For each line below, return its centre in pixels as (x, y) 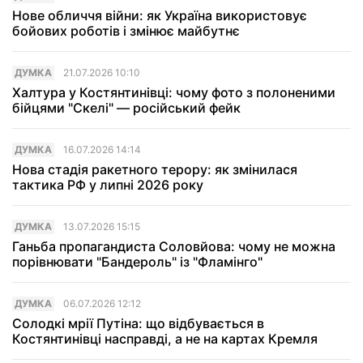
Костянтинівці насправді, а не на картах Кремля (165, 339)
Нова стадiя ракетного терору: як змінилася (155, 170)
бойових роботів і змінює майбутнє (126, 31)
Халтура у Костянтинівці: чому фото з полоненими (174, 93)
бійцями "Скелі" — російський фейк (126, 108)
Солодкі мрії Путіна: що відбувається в (138, 324)
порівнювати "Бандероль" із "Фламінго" (137, 262)
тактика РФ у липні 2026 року (108, 185)
